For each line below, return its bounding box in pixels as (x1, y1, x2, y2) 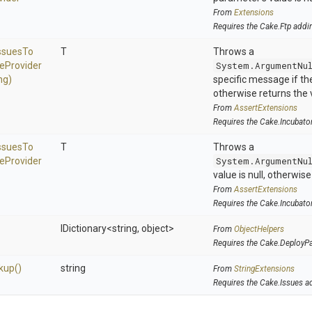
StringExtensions (234, 264, 295, 274)
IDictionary (61, 223, 107, 234)
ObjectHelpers (234, 224, 284, 234)
